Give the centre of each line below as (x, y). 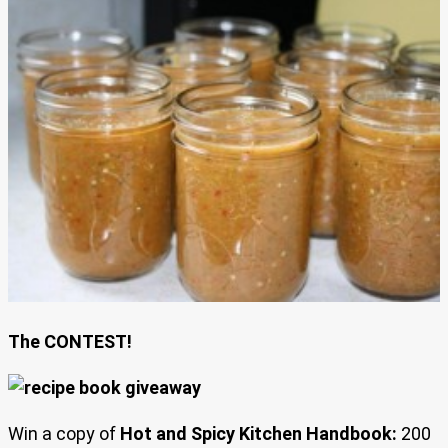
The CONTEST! (70, 341)
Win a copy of (64, 433)
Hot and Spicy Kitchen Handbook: (258, 433)
